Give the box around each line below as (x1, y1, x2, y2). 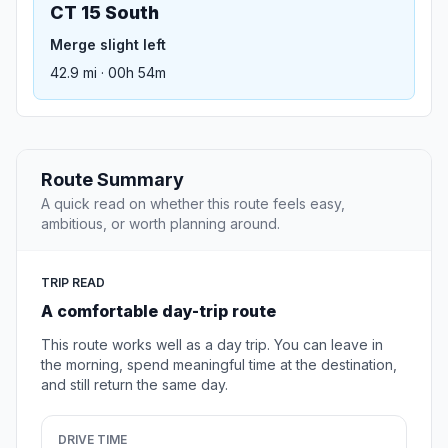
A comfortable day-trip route (41, 301, 276, 322)
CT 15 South (50, 2, 159, 24)
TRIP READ (41, 275, 105, 291)
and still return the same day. (41, 376, 228, 394)
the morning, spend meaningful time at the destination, (41, 356, 397, 374)
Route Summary (41, 169, 184, 191)
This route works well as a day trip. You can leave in (41, 336, 383, 354)
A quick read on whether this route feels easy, (41, 195, 345, 213)
